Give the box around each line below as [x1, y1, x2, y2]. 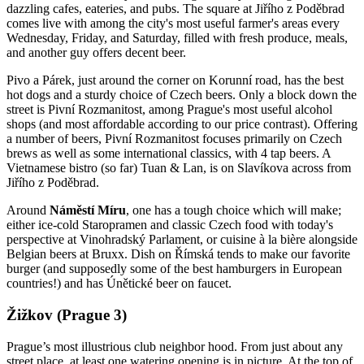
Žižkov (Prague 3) [6, 306, 127, 324]
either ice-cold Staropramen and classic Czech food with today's [6, 218, 333, 232]
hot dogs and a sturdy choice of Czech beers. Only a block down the [6, 88, 357, 102]
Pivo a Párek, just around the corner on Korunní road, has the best [6, 73, 344, 88]
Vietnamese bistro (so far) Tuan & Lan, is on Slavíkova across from [6, 161, 351, 175]
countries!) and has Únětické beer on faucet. [6, 276, 232, 291]
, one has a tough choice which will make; [126, 203, 341, 218]
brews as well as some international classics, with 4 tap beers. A [6, 146, 331, 161]
